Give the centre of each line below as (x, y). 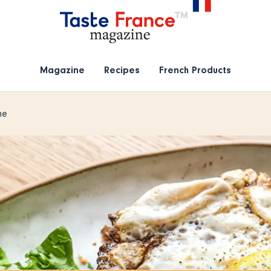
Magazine (62, 70)
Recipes (122, 70)
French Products (195, 70)
